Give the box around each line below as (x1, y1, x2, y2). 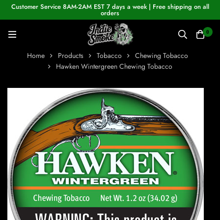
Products (57, 51, 83, 61)
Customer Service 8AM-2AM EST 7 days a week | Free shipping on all (11, 2, 209, 11)
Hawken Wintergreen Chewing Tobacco (55, 61, 172, 72)
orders (101, 8, 119, 18)
